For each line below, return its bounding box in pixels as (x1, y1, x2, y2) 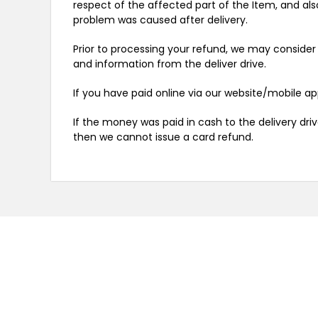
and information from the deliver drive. (73, 57, 266, 71)
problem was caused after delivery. (73, 13, 248, 27)
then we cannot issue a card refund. (73, 130, 253, 144)
